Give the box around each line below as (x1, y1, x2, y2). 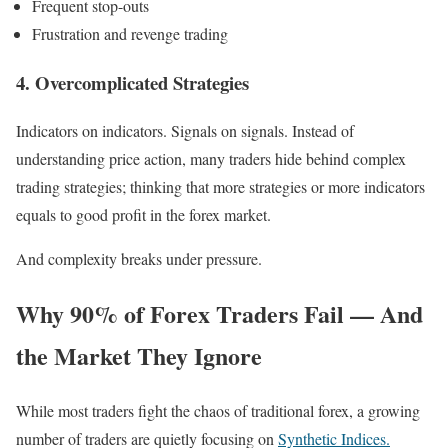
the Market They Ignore (16, 338, 262, 374)
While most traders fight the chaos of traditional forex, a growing (16, 400, 420, 422)
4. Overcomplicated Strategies (16, 68, 249, 96)
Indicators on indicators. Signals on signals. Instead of (16, 120, 354, 142)
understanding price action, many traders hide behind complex (16, 148, 406, 170)
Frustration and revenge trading (32, 22, 228, 44)
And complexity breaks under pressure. (16, 248, 262, 270)
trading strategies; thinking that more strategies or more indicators (16, 176, 425, 198)
